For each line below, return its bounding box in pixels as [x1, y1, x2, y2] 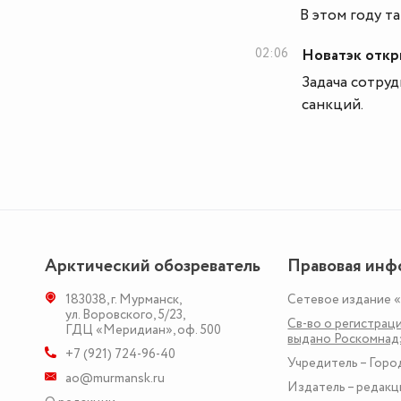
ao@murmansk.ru [65, 369, 165, 388]
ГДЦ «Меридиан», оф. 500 [65, 320, 221, 340]
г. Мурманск [111, 290, 179, 310]
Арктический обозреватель [45, 253, 260, 279]
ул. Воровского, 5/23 [65, 305, 183, 325]
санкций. [302, 94, 363, 116]
